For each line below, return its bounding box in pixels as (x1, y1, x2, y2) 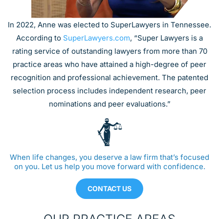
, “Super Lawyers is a (130, 33, 203, 43)
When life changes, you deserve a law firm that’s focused (10, 152, 209, 162)
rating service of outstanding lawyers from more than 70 (12, 46, 207, 56)
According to (16, 33, 63, 43)
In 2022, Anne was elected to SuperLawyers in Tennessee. (8, 20, 211, 29)
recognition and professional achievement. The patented (11, 72, 208, 82)
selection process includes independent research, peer (13, 86, 206, 95)
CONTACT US (88, 184, 131, 193)
